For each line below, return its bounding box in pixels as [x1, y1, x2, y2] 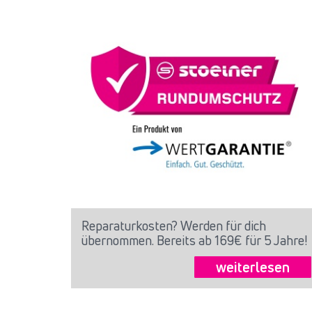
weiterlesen [216, 258, 290, 277]
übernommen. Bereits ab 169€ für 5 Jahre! [81, 232, 307, 249]
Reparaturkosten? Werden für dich [81, 217, 266, 235]
